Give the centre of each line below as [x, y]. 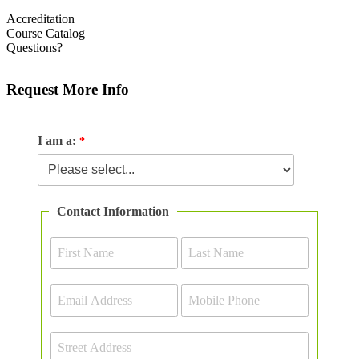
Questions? [34, 47]
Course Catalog [46, 33]
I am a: [57, 140]
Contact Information [113, 211]
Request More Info [68, 89]
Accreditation [40, 18]
